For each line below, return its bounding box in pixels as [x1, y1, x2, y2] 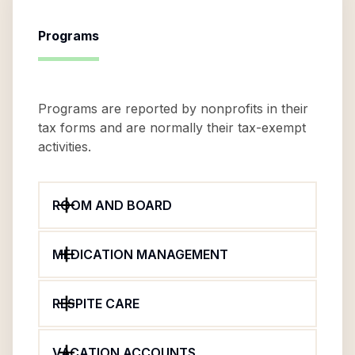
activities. [38, 139, 91, 155]
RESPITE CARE [52, 296, 139, 311]
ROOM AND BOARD [52, 197, 172, 213]
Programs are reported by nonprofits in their [38, 101, 308, 116]
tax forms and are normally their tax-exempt [38, 120, 306, 136]
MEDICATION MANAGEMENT [52, 246, 228, 262]
